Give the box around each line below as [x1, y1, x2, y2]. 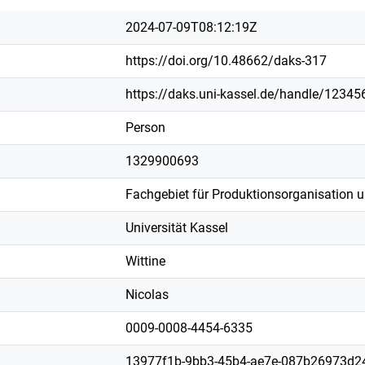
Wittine [125, 253, 165, 269]
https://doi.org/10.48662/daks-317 [125, 52, 327, 68]
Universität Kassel [125, 219, 228, 235]
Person [125, 119, 165, 135]
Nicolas [125, 286, 169, 302]
